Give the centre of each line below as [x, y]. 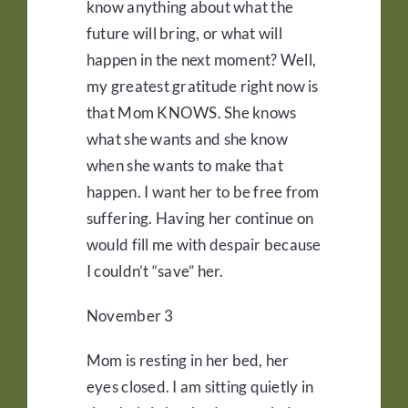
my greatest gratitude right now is [202, 87]
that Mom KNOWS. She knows [191, 113]
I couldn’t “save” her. [155, 271]
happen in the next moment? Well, [201, 60]
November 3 [130, 316]
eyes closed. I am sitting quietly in [200, 387]
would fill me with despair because [204, 245]
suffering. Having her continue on [200, 219]
